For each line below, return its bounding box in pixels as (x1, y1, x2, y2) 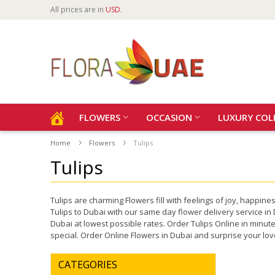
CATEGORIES (58, 258, 117, 271)
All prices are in (50, 4, 106, 15)
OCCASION (146, 111, 192, 123)
